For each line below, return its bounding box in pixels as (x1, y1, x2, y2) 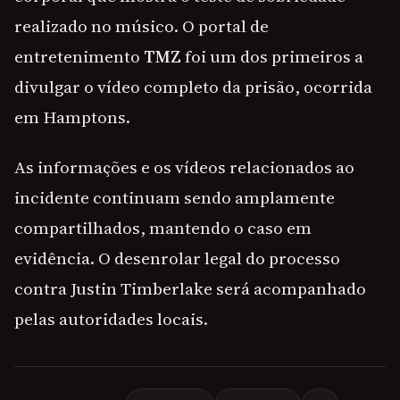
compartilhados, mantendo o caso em (14, 216, 312, 239)
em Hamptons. (14, 105, 130, 129)
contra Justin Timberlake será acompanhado (14, 277, 366, 300)
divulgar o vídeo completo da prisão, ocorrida (14, 75, 372, 98)
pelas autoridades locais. (14, 307, 208, 330)
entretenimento (14, 45, 144, 68)
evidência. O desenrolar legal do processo (14, 246, 340, 270)
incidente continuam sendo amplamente (14, 186, 335, 209)
